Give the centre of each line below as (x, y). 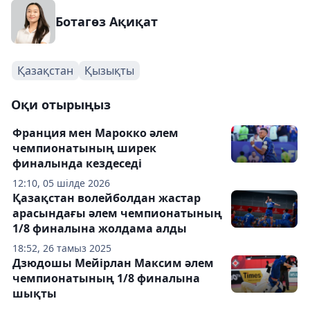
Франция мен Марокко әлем (95, 133)
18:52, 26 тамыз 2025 (62, 248)
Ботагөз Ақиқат (107, 21)
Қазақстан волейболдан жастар (107, 198)
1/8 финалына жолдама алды (100, 228)
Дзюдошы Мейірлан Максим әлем (113, 263)
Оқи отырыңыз (61, 104)
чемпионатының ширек (84, 148)
